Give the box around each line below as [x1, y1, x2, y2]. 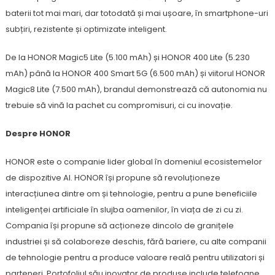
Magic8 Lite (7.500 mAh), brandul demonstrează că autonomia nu [5, 83, 267, 95]
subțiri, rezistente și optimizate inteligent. [5, 23, 167, 35]
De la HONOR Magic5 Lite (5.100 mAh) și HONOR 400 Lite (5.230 [5, 52, 250, 63]
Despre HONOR [5, 128, 71, 139]
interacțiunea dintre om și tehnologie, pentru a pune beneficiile [5, 188, 257, 199]
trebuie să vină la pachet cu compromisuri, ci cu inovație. [5, 99, 233, 111]
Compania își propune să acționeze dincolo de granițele [5, 220, 234, 231]
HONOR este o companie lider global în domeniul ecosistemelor [5, 156, 262, 168]
